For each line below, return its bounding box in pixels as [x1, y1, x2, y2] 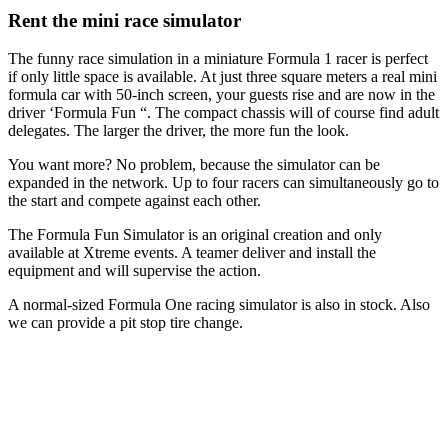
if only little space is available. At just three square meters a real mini [8, 68, 437, 86]
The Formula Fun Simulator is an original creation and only [8, 226, 382, 244]
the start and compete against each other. [8, 192, 261, 210]
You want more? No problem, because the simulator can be [8, 156, 380, 174]
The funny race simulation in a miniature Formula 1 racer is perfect [8, 50, 428, 68]
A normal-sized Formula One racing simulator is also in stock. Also [8, 296, 430, 314]
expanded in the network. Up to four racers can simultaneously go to [8, 174, 439, 192]
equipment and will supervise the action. [8, 262, 261, 280]
